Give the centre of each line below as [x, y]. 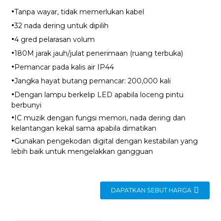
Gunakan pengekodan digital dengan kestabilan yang [106, 141]
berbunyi [26, 105]
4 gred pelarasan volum [54, 39]
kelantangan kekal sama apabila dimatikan [84, 128]
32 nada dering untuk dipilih [61, 25]
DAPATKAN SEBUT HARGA [151, 190]
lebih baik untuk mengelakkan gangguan [82, 151]
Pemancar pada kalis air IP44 [64, 67]
